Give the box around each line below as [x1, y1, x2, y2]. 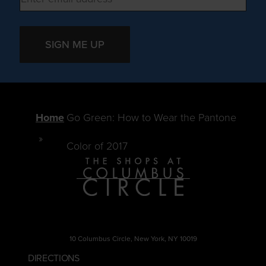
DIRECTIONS [28, 252, 80, 264]
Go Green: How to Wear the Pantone [66, 111, 237, 124]
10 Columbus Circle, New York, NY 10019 [69, 234, 197, 243]
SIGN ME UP [45, 37, 104, 52]
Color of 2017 [66, 140, 128, 153]
